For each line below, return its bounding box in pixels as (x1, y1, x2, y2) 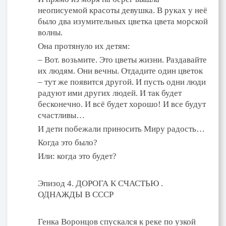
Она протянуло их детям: (38, 41, 130, 51)
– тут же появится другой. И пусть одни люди (38, 77, 206, 87)
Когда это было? (38, 137, 97, 147)
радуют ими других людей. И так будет (38, 88, 182, 98)
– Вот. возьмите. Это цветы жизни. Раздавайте (38, 54, 207, 65)
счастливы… (38, 110, 85, 120)
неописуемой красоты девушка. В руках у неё (38, 5, 207, 15)
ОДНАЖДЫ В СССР (38, 189, 114, 199)
